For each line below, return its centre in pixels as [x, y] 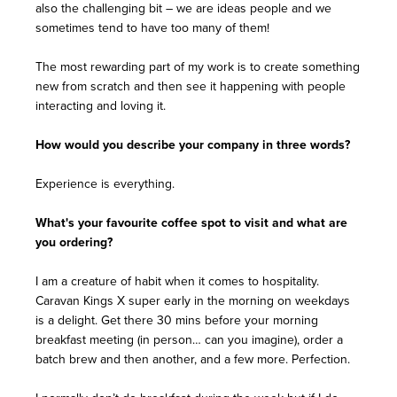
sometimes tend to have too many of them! [154, 28]
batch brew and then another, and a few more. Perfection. [193, 360]
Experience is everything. [105, 184]
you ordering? [74, 243]
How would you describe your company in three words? [193, 146]
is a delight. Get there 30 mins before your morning [177, 321]
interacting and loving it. [101, 106]
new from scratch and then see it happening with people [191, 87]
